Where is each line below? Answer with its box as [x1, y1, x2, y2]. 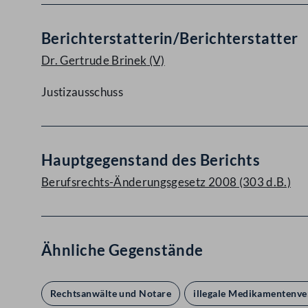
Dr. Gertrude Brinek [41, 53, 147, 67]
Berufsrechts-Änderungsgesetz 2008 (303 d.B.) [41, 175, 291, 189]
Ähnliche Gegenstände [41, 241, 203, 259]
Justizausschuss [41, 85, 124, 99]
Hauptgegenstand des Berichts [41, 151, 261, 169]
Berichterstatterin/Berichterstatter [41, 29, 298, 47]
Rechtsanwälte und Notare [50, 287, 172, 299]
